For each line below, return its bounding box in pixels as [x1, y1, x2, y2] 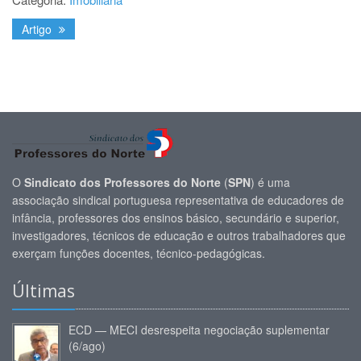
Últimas [12, 280, 75, 303]
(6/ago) [68, 338, 106, 355]
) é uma [251, 174, 290, 191]
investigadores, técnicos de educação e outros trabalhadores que [12, 227, 346, 244]
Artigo [22, 21, 55, 38]
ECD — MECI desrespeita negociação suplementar [68, 322, 330, 338]
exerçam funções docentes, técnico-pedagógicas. [12, 245, 265, 262]
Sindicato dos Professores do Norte [24, 174, 221, 191]
